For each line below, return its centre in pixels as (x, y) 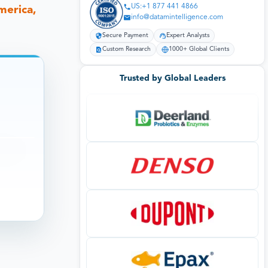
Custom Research (127, 50)
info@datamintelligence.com (177, 18)
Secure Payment (125, 36)
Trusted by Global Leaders (172, 78)
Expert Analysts (188, 36)
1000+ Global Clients (199, 50)
